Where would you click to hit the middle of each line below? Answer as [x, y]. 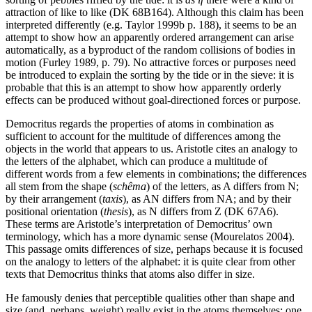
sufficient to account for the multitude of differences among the [143, 136]
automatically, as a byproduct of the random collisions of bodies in [150, 49]
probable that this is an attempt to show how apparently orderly [143, 87]
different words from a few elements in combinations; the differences [156, 173]
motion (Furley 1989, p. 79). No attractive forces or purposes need [151, 62]
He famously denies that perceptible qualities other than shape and [150, 297]
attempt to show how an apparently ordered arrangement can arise [150, 37]
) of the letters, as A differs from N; [223, 186]
